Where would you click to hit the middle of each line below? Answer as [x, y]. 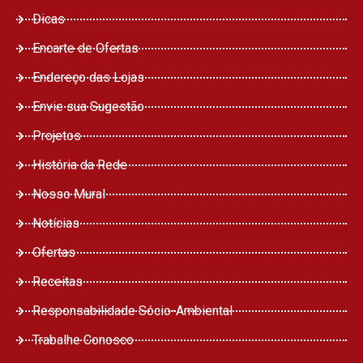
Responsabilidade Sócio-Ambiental [132, 310]
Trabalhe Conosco [83, 340]
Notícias [56, 223]
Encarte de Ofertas [85, 48]
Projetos [57, 135]
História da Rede [80, 164]
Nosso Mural [69, 194]
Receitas [58, 281]
